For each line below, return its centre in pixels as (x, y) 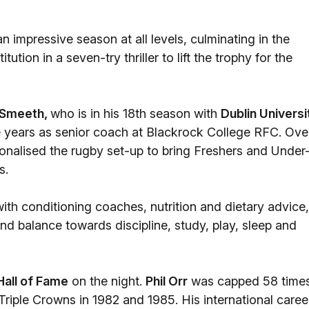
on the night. (107, 281)
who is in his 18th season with (136, 113)
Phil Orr (167, 281)
